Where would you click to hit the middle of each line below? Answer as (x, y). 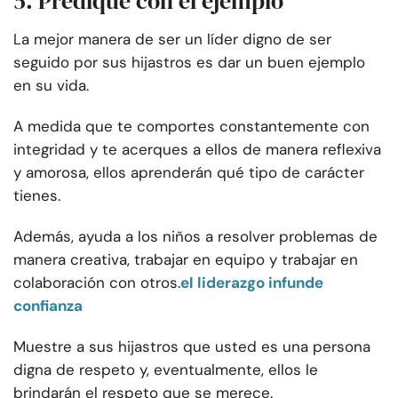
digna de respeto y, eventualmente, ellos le (166, 370)
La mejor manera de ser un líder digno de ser (172, 40)
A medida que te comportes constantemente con (191, 127)
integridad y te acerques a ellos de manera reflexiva (197, 150)
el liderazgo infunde (252, 283)
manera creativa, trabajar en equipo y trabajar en (186, 260)
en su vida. (51, 86)
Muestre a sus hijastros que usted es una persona (192, 347)
